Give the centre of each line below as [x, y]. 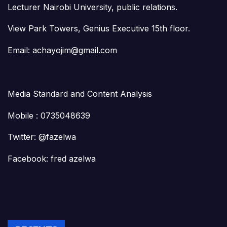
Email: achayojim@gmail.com [62, 50]
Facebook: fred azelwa [52, 159]
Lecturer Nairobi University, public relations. [92, 7]
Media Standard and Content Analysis [80, 93]
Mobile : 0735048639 [49, 115]
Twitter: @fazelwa [42, 137]
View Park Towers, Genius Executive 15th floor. [99, 29]
